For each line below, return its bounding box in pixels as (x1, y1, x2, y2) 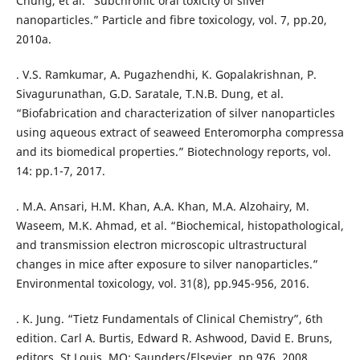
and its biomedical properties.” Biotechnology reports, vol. (15, 144, 331, 160)
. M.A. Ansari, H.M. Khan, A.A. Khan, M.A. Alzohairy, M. (15, 198, 309, 215)
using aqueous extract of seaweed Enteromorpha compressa (15, 125, 344, 141)
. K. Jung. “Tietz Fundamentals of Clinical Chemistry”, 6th (15, 311, 323, 327)
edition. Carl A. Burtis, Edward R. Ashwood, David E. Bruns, (15, 330, 333, 346)
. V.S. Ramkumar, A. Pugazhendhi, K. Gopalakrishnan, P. (15, 67, 317, 83)
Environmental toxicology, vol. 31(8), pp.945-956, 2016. (15, 276, 309, 292)
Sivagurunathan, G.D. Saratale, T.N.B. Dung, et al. (15, 86, 284, 102)
